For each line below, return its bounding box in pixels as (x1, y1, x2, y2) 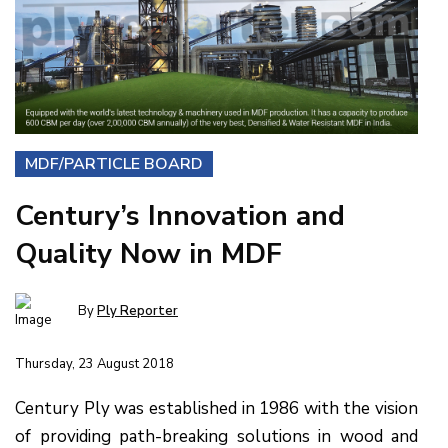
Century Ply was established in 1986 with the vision (15, 396, 418, 420)
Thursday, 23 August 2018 (15, 354, 174, 373)
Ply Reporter (97, 301, 178, 320)
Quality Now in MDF (15, 234, 282, 273)
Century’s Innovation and (15, 196, 345, 235)
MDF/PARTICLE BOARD (25, 152, 203, 175)
